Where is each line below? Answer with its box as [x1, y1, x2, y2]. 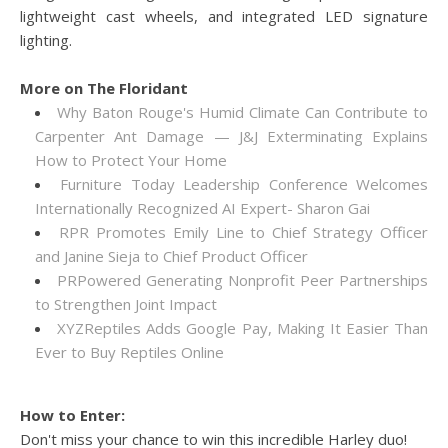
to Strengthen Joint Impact [35, 294, 217, 314]
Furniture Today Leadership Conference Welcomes [60, 174, 429, 194]
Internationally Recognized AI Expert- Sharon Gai [35, 198, 370, 218]
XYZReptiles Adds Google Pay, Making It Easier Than [57, 318, 428, 338]
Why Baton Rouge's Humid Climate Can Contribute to [57, 102, 428, 122]
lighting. [20, 30, 72, 50]
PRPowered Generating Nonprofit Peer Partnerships [57, 270, 428, 290]
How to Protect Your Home [35, 150, 227, 170]
